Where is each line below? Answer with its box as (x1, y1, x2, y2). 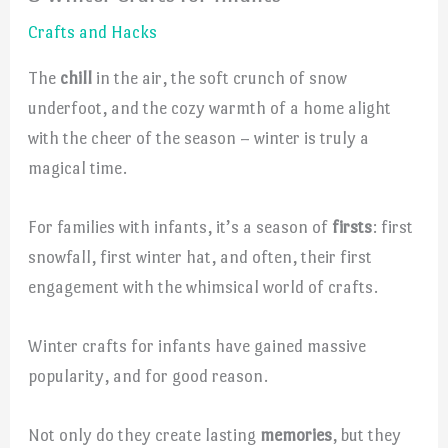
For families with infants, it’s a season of (28, 216, 333, 237)
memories (260, 425, 333, 446)
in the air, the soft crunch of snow (92, 67, 348, 88)
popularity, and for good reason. (28, 366, 269, 387)
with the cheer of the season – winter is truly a (28, 127, 370, 148)
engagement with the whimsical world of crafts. (28, 276, 379, 297)
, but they (332, 425, 402, 446)
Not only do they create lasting (28, 425, 261, 446)
